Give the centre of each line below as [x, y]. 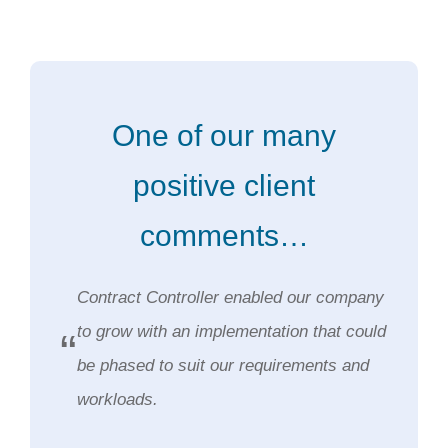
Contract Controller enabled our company [230, 298]
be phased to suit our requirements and [223, 366]
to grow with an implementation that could [231, 332]
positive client [224, 186]
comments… [224, 236]
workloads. [117, 400]
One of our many [224, 136]
